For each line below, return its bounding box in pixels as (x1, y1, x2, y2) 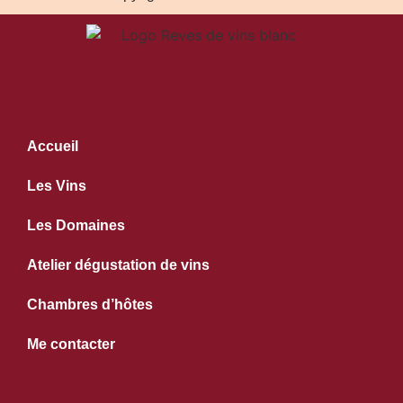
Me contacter (27, 336, 115, 353)
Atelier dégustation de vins (27, 257, 210, 273)
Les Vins (27, 178, 86, 194)
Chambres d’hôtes (27, 297, 153, 313)
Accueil (27, 139, 78, 155)
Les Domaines (27, 218, 125, 234)
